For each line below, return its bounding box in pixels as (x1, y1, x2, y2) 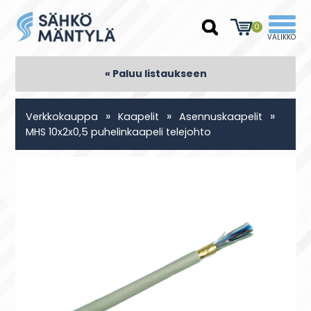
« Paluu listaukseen (104, 67, 207, 81)
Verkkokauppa (26, 110, 99, 124)
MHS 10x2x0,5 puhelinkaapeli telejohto (26, 125, 212, 139)
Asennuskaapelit (179, 110, 263, 124)
